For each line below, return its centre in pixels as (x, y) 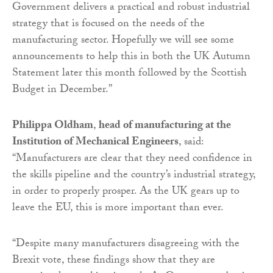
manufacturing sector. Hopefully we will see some (123, 41)
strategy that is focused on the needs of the (108, 25)
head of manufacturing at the (165, 127)
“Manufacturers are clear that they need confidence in (132, 160)
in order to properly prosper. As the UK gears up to (126, 193)
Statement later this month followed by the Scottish (129, 74)
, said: (191, 143)
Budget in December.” (62, 91)
